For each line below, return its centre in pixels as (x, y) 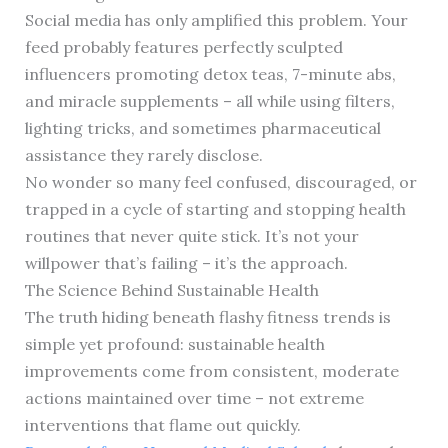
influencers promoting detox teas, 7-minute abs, (210, 73)
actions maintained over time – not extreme (194, 397)
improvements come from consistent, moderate (211, 370)
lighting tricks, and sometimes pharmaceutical (202, 127)
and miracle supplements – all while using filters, (209, 100)
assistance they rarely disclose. (143, 154)
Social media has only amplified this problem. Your (216, 19)
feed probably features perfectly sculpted (183, 46)
